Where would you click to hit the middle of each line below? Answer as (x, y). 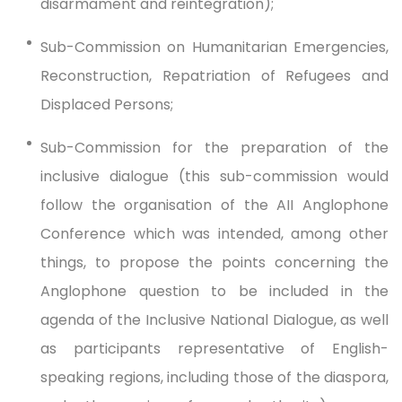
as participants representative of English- (214, 348)
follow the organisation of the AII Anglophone (214, 205)
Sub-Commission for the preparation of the (214, 147)
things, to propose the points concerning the (214, 262)
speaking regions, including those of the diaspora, (214, 377)
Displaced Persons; (107, 104)
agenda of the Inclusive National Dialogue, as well (214, 319)
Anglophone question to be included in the (214, 291)
